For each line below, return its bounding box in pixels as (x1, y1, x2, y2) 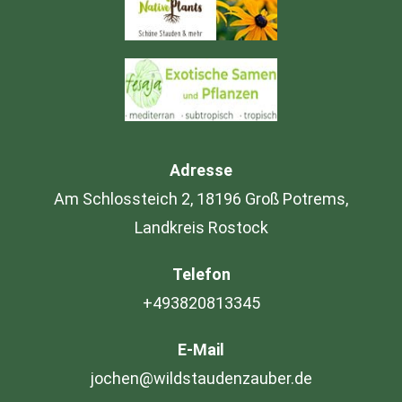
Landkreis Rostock (134, 217, 268, 237)
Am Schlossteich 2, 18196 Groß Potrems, (54, 188, 348, 208)
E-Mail (178, 339, 224, 359)
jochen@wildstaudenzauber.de (90, 368, 312, 388)
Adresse (170, 160, 232, 179)
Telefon (171, 264, 231, 284)
